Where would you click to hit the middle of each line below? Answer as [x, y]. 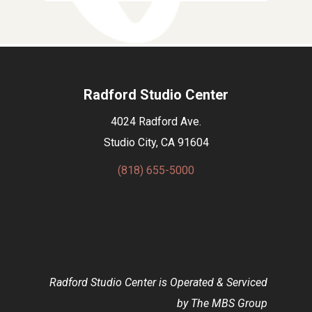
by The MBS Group [222, 304]
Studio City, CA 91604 [156, 142]
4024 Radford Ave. [156, 121]
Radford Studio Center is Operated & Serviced [158, 283]
